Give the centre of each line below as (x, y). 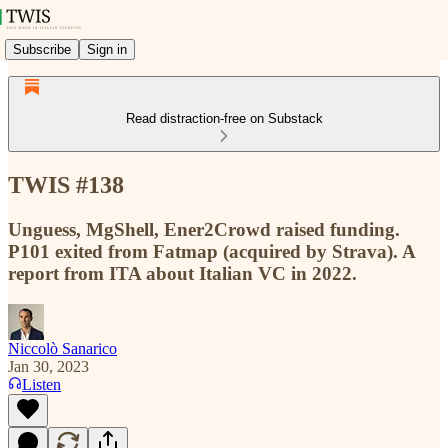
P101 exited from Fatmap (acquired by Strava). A (211, 251)
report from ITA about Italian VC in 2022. (182, 273)
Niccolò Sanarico (62, 348)
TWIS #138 (66, 184)
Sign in (107, 49)
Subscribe (42, 49)
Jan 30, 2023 (48, 366)
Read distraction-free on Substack (224, 118)
